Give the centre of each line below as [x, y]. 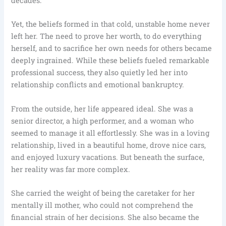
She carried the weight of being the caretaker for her [103, 193]
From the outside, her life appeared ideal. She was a [102, 108]
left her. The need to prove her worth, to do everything [106, 36]
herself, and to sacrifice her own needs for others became [112, 48]
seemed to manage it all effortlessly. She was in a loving [110, 133]
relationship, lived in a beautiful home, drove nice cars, [109, 145]
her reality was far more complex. [71, 169]
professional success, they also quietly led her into [100, 73]
